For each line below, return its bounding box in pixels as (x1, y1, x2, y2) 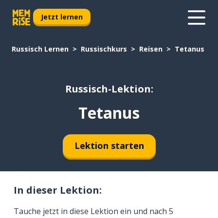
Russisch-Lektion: (65, 82, 153, 96)
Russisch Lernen (12, 44, 69, 54)
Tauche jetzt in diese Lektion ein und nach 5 (14, 205, 173, 217)
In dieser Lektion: (14, 183, 102, 197)
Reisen (139, 44, 163, 54)
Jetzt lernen (41, 12, 83, 21)
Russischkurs (81, 44, 127, 54)
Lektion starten (74, 140, 144, 152)
